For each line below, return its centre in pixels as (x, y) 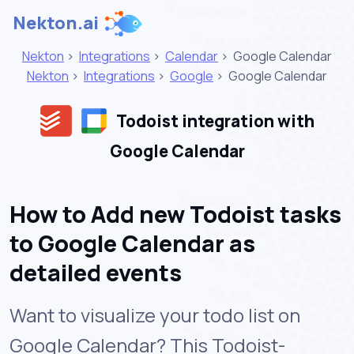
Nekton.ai (56, 23)
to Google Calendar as (132, 243)
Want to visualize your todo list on (155, 314)
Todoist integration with (213, 121)
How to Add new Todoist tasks (175, 214)
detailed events (96, 272)
